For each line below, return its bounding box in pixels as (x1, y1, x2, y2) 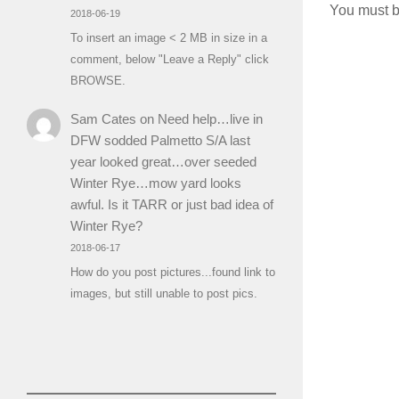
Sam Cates (69, 110, 136, 126)
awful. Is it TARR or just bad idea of (69, 196, 273, 212)
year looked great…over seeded (69, 153, 256, 169)
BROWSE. (69, 74, 126, 88)
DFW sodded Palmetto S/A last (69, 132, 250, 148)
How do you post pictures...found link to (69, 265, 275, 280)
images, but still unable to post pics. (69, 287, 257, 301)
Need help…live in (157, 110, 263, 126)
